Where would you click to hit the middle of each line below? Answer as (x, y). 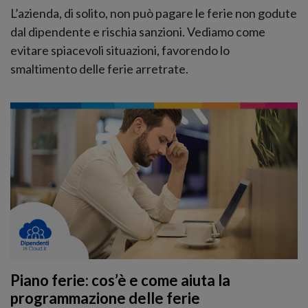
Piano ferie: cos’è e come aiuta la (120, 280)
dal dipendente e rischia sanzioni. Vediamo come (138, 31)
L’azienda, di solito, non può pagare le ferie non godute (154, 13)
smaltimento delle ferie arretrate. (99, 68)
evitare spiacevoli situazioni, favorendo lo (120, 50)
